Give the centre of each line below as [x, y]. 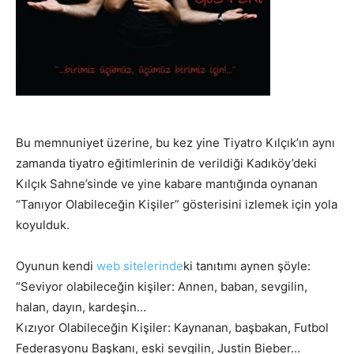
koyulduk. [43, 224]
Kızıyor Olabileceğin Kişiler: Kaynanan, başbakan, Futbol [172, 327]
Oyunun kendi [56, 265]
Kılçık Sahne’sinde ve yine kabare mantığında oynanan [167, 183]
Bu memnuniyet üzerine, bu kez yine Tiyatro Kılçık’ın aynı [175, 142]
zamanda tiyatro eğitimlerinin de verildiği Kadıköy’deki [166, 163]
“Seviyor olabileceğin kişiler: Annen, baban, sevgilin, [162, 286]
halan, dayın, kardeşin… [81, 307]
